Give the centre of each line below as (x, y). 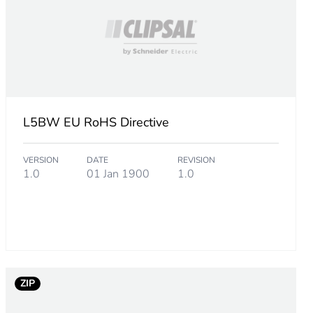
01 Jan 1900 (118, 174)
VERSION (41, 160)
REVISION (196, 160)
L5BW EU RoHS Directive (96, 123)
